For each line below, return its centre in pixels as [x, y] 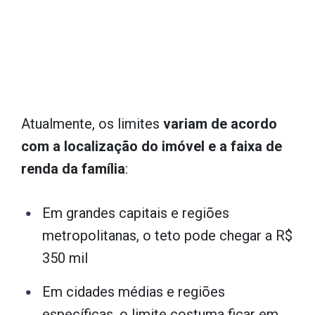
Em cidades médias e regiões [134, 291]
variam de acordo [220, 123]
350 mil [65, 258]
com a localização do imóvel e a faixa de [152, 146]
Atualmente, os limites [92, 123]
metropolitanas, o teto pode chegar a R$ [167, 235]
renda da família [73, 168]
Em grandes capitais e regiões [136, 213]
